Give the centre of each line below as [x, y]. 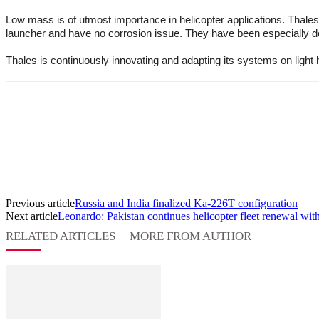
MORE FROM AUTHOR [190, 236]
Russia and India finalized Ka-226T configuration [186, 203]
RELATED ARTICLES [61, 236]
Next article [32, 216]
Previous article [40, 203]
